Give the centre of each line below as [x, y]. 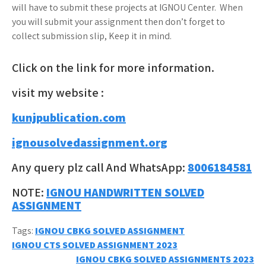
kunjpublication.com [69, 118]
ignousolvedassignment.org [90, 143]
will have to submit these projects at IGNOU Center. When [127, 8]
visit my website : [58, 93]
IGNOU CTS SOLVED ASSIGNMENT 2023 [95, 245]
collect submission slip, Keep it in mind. [92, 36]
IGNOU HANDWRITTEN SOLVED [125, 193]
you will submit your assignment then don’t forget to [118, 22]
